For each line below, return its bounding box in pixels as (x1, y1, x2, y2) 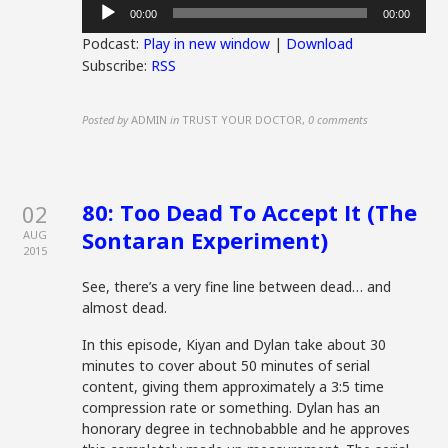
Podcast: (82, 34, 144, 53)
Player (81, 14, 122, 33)
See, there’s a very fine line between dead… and (82, 277, 392, 296)
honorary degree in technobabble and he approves (82, 419, 411, 438)
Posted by (82, 112, 129, 127)
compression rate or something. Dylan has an (82, 398, 381, 417)
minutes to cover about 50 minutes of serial (82, 356, 371, 375)
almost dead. (82, 298, 168, 317)
